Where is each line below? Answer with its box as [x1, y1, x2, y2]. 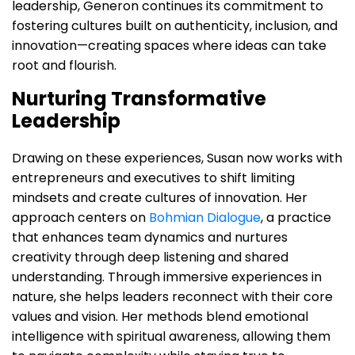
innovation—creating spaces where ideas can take [12, 36, 326, 55]
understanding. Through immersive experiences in [12, 267, 322, 286]
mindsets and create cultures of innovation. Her [12, 188, 307, 207]
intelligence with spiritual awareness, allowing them [12, 326, 330, 345]
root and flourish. [12, 55, 116, 74]
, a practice [261, 208, 331, 227]
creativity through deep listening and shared [12, 247, 288, 266]
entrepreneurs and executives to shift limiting [12, 168, 295, 187]
